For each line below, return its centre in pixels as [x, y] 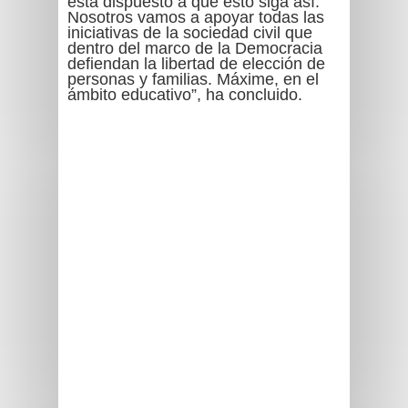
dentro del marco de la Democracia [195, 48]
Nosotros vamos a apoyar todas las [196, 17]
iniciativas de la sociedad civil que [190, 33]
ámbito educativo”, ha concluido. [185, 95]
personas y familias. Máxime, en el [193, 79]
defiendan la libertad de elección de [196, 64]
